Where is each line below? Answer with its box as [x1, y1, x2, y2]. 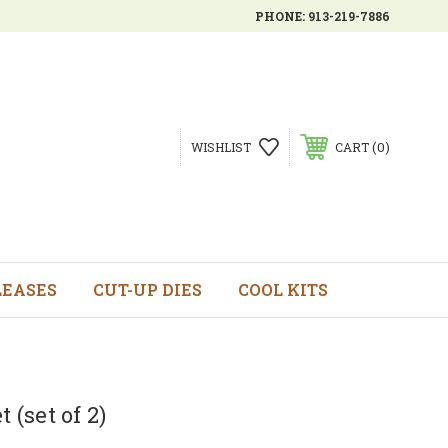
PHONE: [255, 8, 308, 24]
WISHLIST [190, 139, 251, 155]
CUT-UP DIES [92, 279, 202, 300]
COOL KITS [237, 279, 328, 300]
